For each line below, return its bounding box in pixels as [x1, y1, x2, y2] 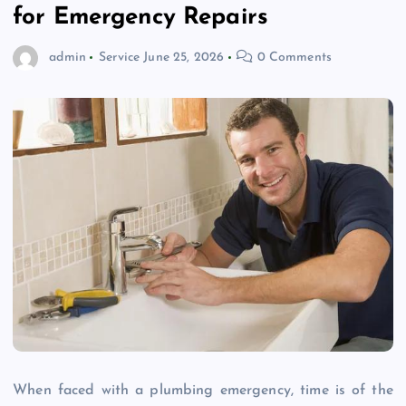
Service [99, 50, 140, 64]
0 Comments [253, 50, 333, 64]
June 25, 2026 [143, 50, 225, 64]
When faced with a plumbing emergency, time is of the [13, 383, 393, 399]
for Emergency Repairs [13, 5, 269, 31]
